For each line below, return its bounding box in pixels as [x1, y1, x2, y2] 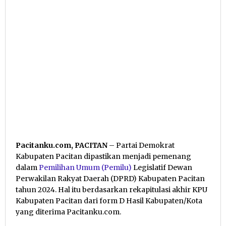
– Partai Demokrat [107, 141, 175, 150]
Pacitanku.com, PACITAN [16, 141, 107, 150]
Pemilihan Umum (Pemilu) [39, 163, 132, 173]
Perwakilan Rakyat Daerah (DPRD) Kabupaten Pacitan [16, 174, 205, 184]
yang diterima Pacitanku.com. [16, 207, 121, 217]
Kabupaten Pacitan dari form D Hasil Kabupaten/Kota [16, 196, 202, 206]
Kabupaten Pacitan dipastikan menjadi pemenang [16, 152, 191, 161]
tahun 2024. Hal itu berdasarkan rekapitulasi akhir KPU [16, 185, 207, 195]
